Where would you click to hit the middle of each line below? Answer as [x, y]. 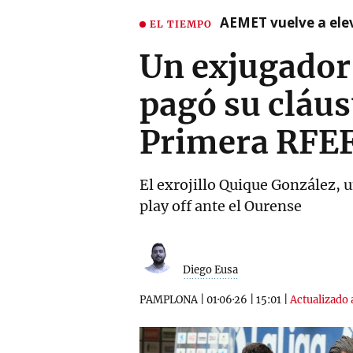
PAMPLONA [169, 300]
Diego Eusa [210, 270]
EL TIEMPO [181, 24]
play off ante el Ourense [221, 206]
